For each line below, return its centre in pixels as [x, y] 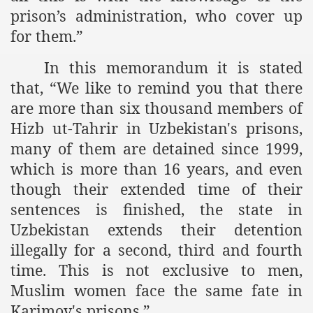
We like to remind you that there [180, 88]
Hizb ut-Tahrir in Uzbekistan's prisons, [156, 129]
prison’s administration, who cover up [156, 16]
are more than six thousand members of [156, 108]
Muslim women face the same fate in [156, 291]
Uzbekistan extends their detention [156, 230]
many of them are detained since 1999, [156, 149]
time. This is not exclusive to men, [156, 270]
